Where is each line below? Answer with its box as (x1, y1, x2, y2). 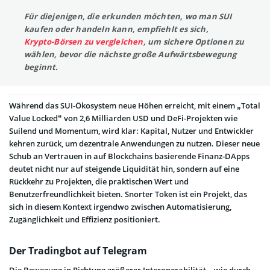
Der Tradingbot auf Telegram (9, 244, 147, 258)
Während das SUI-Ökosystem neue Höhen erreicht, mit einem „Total (9, 100, 260, 111)
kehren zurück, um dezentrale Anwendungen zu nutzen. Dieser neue (9, 138, 260, 149)
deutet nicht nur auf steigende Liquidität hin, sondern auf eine (9, 163, 239, 175)
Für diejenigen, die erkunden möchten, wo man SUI (24, 10, 232, 22)
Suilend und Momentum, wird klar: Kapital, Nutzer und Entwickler (9, 125, 254, 137)
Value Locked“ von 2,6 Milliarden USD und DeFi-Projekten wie (9, 113, 237, 124)
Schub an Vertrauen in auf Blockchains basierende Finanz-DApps (9, 151, 250, 162)
